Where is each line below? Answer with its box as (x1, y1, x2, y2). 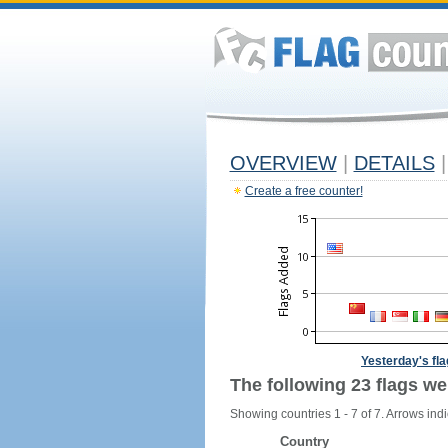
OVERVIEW (229, 152, 337, 174)
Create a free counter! (244, 184, 363, 198)
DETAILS (353, 152, 435, 174)
